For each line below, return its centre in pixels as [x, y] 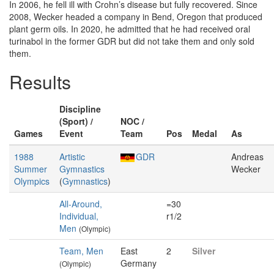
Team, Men [81, 251]
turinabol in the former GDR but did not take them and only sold [132, 41]
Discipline [80, 109]
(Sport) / [76, 121]
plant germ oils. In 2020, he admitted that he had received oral [130, 29]
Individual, [79, 216]
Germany [139, 263]
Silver [204, 251]
